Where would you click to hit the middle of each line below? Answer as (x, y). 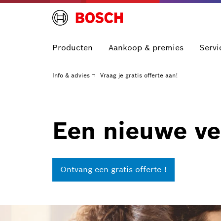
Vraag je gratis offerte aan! (139, 75)
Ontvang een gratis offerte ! (113, 169)
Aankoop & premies (146, 48)
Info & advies (71, 75)
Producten (73, 48)
